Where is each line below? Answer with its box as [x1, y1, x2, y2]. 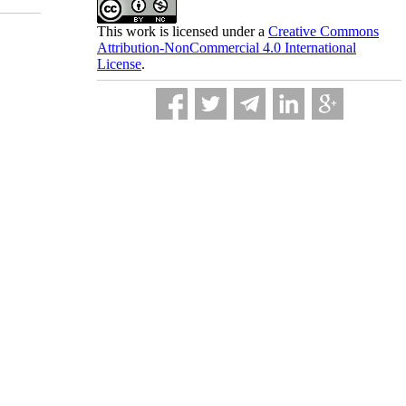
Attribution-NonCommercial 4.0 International [97, 40, 356, 55]
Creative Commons [268, 24, 379, 39]
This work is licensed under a [97, 24, 268, 39]
